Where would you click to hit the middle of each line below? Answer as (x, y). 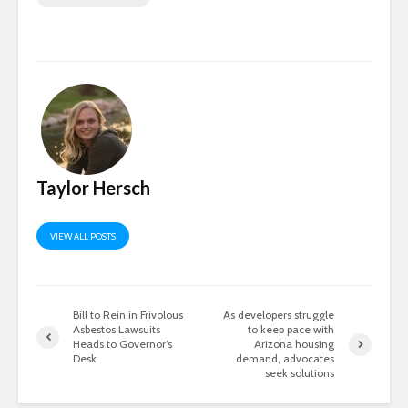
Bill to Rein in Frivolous (128, 315)
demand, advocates (286, 359)
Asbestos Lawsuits (117, 330)
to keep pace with (291, 330)
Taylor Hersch (93, 188)
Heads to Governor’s (122, 344)
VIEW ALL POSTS (83, 237)
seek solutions (300, 373)
